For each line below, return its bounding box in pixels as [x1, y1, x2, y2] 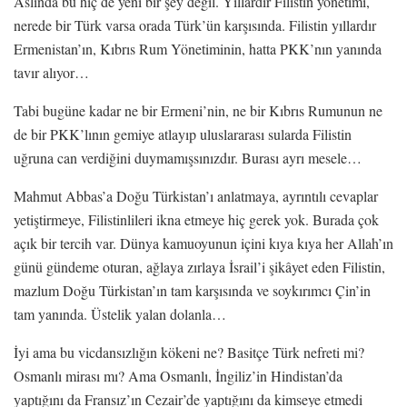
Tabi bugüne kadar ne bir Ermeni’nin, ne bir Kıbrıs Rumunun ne [14, 100, 382, 120]
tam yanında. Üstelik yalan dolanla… [14, 303, 226, 323]
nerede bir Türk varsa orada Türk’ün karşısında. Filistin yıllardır [14, 15, 376, 35]
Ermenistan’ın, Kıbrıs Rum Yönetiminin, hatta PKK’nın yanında [14, 38, 382, 58]
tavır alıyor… [14, 62, 89, 82]
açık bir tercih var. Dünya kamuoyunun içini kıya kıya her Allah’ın [14, 233, 393, 253]
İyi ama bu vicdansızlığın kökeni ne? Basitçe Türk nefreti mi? [14, 342, 364, 362]
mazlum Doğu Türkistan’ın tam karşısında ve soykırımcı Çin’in [14, 280, 371, 300]
